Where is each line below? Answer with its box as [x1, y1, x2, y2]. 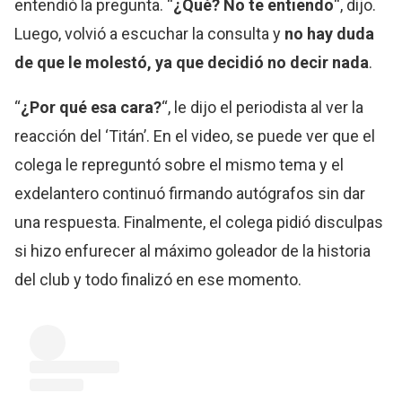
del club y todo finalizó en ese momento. [14, 270, 302, 290]
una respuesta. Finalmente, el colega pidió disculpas [14, 213, 384, 232]
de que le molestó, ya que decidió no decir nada [14, 53, 370, 73]
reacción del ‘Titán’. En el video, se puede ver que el [14, 127, 376, 146]
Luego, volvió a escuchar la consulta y [14, 24, 285, 44]
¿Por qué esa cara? [21, 98, 162, 118]
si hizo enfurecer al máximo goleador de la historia [14, 241, 371, 261]
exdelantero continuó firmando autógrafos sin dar [14, 184, 366, 204]
